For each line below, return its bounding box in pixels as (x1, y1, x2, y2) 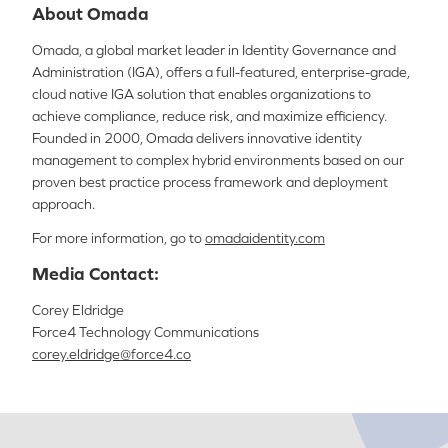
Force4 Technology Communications (32, 324, 259, 340)
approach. (32, 196, 95, 212)
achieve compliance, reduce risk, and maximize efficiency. (32, 108, 387, 124)
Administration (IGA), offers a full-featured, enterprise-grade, (32, 64, 410, 80)
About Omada (32, 3, 149, 24)
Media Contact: (32, 263, 159, 284)
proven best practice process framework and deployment (32, 174, 388, 190)
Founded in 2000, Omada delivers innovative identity (32, 130, 362, 146)
